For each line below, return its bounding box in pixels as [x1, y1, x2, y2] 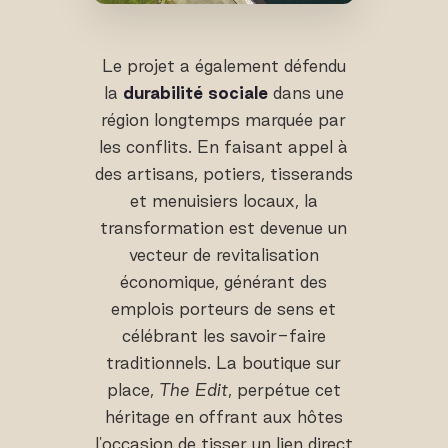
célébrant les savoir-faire [121, 326, 326, 346]
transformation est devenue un [100, 218, 348, 238]
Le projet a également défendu [101, 56, 346, 76]
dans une [267, 83, 344, 103]
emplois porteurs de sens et [111, 299, 337, 319]
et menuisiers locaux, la [129, 191, 318, 211]
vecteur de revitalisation [128, 245, 319, 265]
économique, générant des [120, 272, 328, 292]
